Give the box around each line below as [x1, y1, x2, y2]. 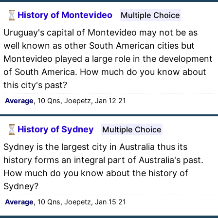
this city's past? [3, 79, 67, 90]
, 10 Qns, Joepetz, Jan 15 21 [34, 197, 126, 206]
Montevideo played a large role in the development [3, 53, 213, 64]
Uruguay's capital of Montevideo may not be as [3, 27, 198, 37]
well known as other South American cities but [3, 40, 195, 51]
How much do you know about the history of [3, 167, 188, 178]
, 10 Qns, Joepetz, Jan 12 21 [34, 96, 126, 105]
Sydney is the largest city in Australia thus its [3, 141, 187, 152]
